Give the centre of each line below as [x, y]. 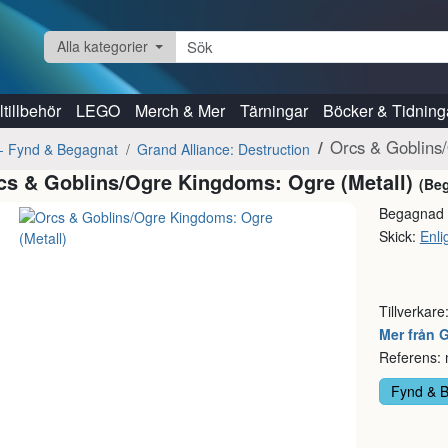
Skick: [399, 235]
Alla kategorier [102, 46]
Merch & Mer [179, 110]
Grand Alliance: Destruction [224, 149]
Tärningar [273, 110]
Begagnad [411, 212]
